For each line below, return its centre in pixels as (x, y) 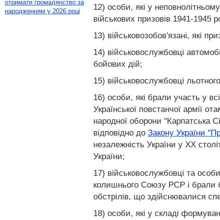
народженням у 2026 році (42, 11)
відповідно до (121, 133)
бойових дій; (118, 64)
